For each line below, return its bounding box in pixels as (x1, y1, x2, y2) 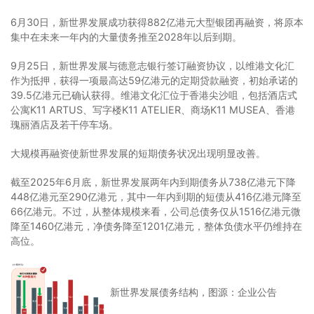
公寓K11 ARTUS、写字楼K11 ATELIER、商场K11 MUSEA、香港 (11, 103, 295, 116)
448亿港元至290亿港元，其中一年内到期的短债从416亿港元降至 (11, 190, 301, 203)
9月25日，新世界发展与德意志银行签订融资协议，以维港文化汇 (11, 59, 294, 71)
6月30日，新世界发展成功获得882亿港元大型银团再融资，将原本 (11, 15, 303, 28)
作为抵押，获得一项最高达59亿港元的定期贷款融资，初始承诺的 (11, 74, 298, 86)
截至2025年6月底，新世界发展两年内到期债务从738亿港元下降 (11, 175, 296, 188)
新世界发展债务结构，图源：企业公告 (109, 286, 277, 299)
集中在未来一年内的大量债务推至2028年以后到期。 (11, 30, 242, 43)
